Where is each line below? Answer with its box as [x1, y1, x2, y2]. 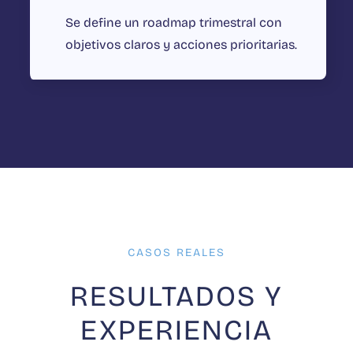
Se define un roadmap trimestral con [65, 15, 282, 31]
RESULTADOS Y [69, 280, 283, 314]
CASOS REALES [127, 246, 225, 260]
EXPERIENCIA [80, 314, 273, 348]
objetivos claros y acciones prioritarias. [65, 37, 297, 53]
